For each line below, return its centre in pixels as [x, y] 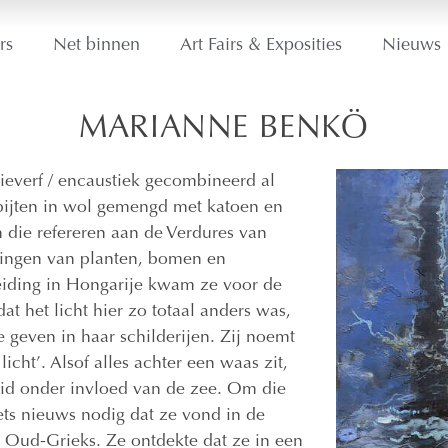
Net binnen [96, 45]
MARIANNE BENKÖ [224, 130]
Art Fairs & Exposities [260, 45]
